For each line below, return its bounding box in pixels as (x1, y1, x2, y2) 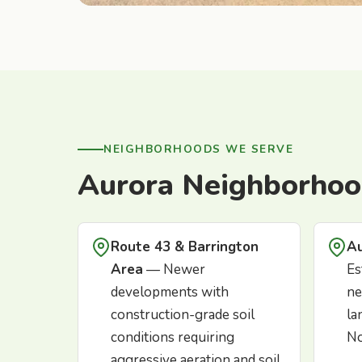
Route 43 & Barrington (111, 238, 259, 257)
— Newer (143, 260, 205, 280)
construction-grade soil (111, 305, 255, 325)
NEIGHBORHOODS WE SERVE (103, 141, 293, 158)
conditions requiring (111, 328, 234, 347)
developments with (111, 283, 229, 302)
